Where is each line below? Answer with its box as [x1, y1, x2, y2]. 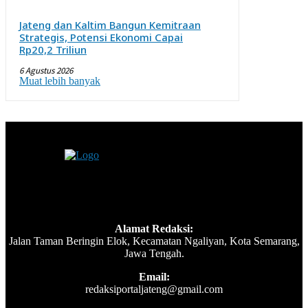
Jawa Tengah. [124, 247, 184, 259]
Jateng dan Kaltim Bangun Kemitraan [19, 18, 201, 32]
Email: [138, 271, 170, 283]
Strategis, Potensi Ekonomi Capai [19, 30, 183, 44]
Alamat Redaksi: [115, 223, 193, 234]
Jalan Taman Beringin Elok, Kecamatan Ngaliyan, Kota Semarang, [8, 235, 300, 247]
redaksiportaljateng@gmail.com [85, 283, 223, 295]
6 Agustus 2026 [19, 65, 73, 76]
